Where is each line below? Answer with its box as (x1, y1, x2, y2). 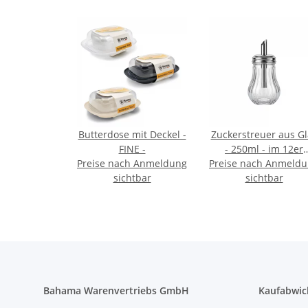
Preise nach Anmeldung (77, 157, 187, 170)
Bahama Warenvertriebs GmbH (43, 284, 189, 298)
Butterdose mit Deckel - (78, 128, 186, 142)
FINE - (118, 142, 146, 156)
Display (247, 157, 281, 170)
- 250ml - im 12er (225, 142, 268, 156)
